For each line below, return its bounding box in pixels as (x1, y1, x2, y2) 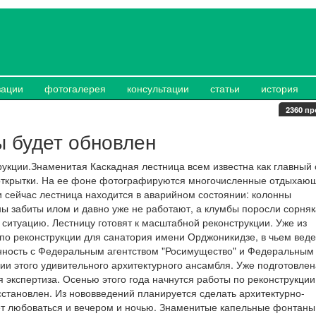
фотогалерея (44, 81, 106, 95)
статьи (210, 81, 240, 95)
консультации (127, 81, 189, 95)
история (261, 81, 298, 95)
